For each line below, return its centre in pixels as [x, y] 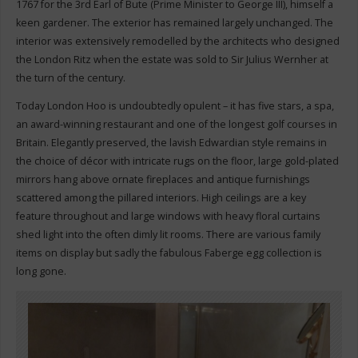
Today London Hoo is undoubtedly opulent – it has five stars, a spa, [175, 106]
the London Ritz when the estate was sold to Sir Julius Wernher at [172, 59]
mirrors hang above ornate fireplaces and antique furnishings [163, 180]
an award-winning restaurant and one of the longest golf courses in [176, 125]
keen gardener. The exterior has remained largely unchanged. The [174, 22]
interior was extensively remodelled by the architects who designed [177, 41]
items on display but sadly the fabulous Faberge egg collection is [169, 253]
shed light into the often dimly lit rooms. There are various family [168, 235]
